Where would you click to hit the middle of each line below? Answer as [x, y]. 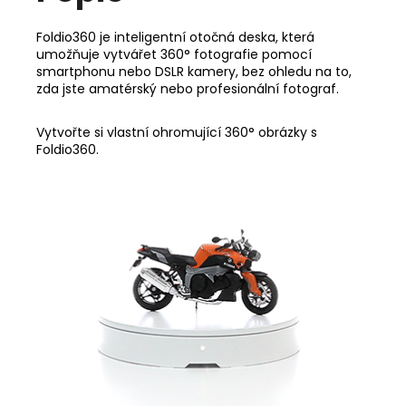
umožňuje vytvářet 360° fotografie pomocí [174, 54]
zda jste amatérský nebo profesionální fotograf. [188, 88]
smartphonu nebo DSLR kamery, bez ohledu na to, [194, 71]
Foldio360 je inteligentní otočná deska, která [175, 37]
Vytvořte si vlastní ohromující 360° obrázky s [177, 132]
